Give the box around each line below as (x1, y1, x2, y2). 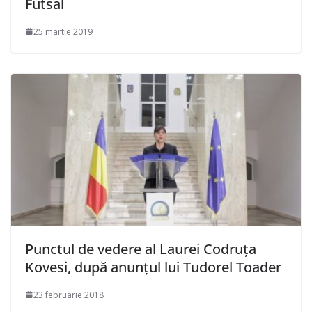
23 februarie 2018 (33, 288, 104, 301)
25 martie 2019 (33, 25, 93, 38)
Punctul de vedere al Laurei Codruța (25, 239, 256, 258)
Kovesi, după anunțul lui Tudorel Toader (25, 257, 281, 276)
